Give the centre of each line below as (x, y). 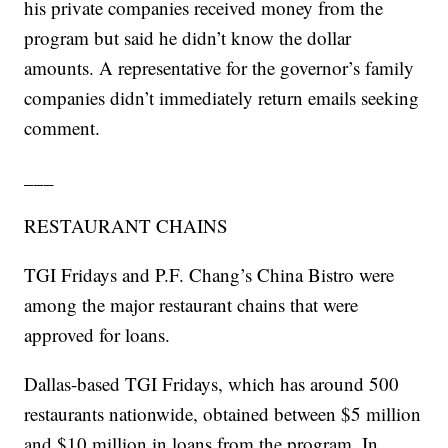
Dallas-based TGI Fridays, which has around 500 (212, 384)
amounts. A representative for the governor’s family (219, 68)
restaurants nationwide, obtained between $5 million (223, 414)
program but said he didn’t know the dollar (188, 38)
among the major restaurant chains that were (191, 305)
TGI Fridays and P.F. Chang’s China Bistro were (209, 275)
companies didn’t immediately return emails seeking (222, 98)
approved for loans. (97, 335)
